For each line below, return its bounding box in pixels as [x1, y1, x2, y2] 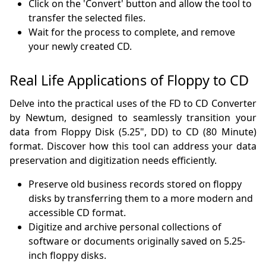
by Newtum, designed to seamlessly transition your [9, 111, 256, 125]
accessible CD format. [28, 206, 126, 220]
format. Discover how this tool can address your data [9, 140, 256, 153]
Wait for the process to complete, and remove [28, 26, 236, 39]
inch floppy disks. [28, 249, 107, 262]
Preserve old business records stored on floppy [28, 178, 242, 191]
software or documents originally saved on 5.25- [28, 235, 246, 248]
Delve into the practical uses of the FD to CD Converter [9, 97, 256, 110]
